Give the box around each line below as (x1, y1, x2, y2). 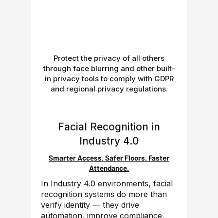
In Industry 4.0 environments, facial (41, 179, 173, 188)
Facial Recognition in (58, 121, 160, 133)
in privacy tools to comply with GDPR (44, 74, 174, 83)
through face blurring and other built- (43, 64, 175, 73)
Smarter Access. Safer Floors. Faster (49, 153, 169, 162)
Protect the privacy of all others (54, 54, 164, 63)
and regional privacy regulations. (50, 84, 168, 93)
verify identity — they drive (41, 200, 139, 210)
